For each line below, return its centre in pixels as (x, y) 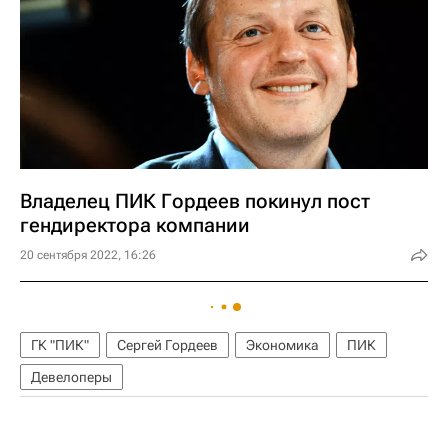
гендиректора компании (135, 225)
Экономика (282, 345)
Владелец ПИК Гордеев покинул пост (195, 201)
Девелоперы (71, 377)
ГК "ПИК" (60, 345)
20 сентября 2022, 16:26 (88, 255)
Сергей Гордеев (167, 345)
